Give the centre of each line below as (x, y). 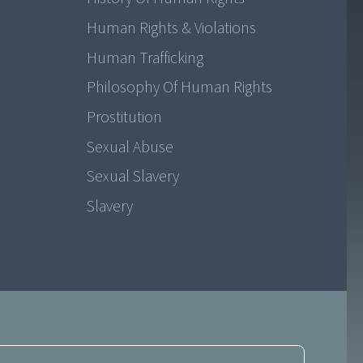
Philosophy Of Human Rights (179, 88)
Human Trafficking (145, 58)
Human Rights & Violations (171, 29)
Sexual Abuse (130, 147)
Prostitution (124, 117)
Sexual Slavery (132, 177)
